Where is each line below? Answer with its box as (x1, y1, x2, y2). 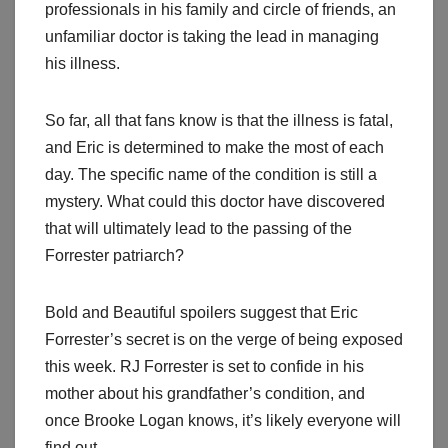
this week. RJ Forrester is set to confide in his (45, 358, 364, 376)
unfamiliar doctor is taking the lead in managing (45, 28, 379, 46)
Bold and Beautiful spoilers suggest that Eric (45, 304, 358, 322)
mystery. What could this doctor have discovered (45, 193, 385, 211)
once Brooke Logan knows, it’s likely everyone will (45, 412, 401, 430)
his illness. (45, 55, 120, 73)
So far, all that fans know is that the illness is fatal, (45, 112, 393, 130)
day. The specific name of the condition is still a (45, 166, 377, 184)
